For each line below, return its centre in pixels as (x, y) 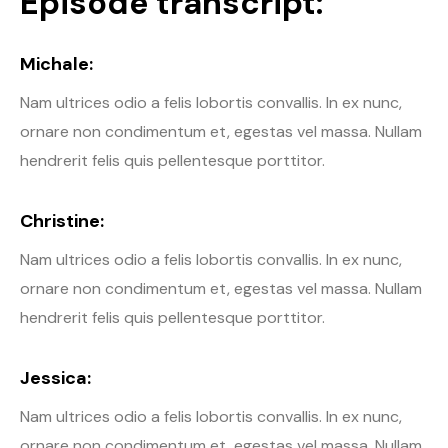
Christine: (62, 220)
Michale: (56, 63)
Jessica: (55, 377)
